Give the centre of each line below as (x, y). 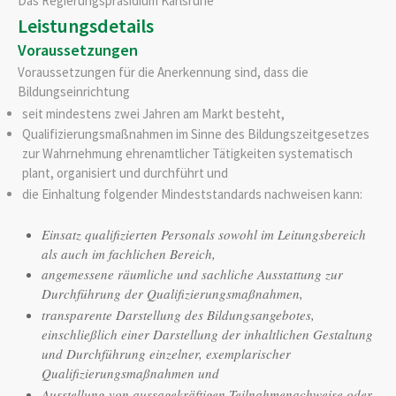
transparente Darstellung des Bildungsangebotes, (179, 314)
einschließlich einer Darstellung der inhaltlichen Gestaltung (208, 334)
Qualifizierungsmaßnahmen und (131, 373)
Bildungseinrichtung (74, 91)
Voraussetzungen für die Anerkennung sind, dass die (163, 72)
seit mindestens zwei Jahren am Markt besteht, (153, 113)
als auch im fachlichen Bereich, (129, 253)
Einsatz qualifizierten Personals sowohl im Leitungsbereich (204, 234)
